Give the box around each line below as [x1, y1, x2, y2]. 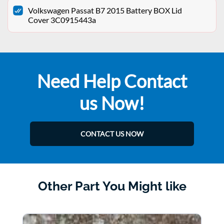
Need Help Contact [37, 70, 187, 92]
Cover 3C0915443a [28, 15, 96, 25]
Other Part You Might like [37, 178, 186, 194]
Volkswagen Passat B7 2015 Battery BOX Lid [28, 5, 182, 15]
